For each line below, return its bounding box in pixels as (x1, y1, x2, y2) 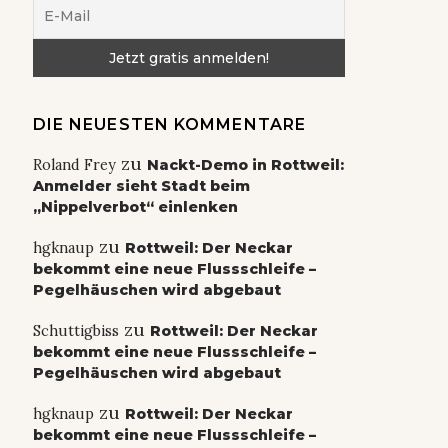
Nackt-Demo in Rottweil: (146, 156, 344, 175)
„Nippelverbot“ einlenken (32, 198, 238, 217)
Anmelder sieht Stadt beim (32, 177, 250, 196)
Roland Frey (32, 156, 116, 175)
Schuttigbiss (32, 322, 119, 341)
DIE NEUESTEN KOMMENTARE (32, 115, 307, 135)
